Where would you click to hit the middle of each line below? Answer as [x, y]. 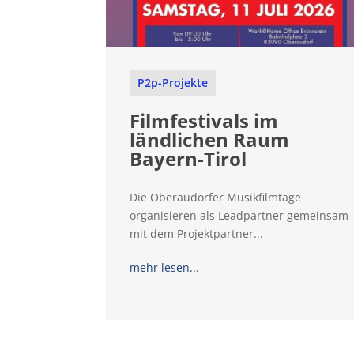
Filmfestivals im [204, 121]
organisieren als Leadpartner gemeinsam [239, 216]
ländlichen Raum [210, 140]
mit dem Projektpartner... [197, 234]
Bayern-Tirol [188, 159]
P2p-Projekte [173, 83]
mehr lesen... [165, 268]
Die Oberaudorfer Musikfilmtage [216, 198]
